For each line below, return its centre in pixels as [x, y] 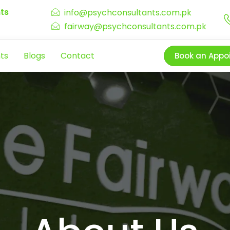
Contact [78, 55]
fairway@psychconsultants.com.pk [135, 27]
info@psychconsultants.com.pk [128, 13]
